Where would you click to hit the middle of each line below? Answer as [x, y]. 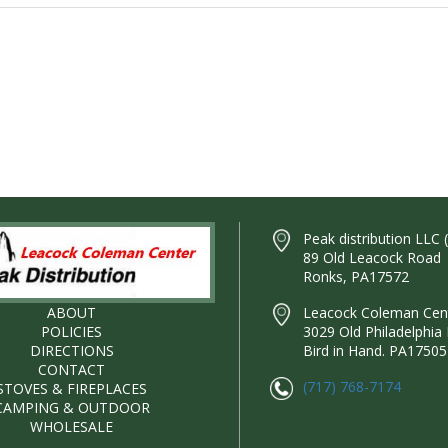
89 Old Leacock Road [371, 258]
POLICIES [71, 332]
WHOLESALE [71, 427]
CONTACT [71, 370]
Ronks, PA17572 [355, 277]
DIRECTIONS [71, 351]
